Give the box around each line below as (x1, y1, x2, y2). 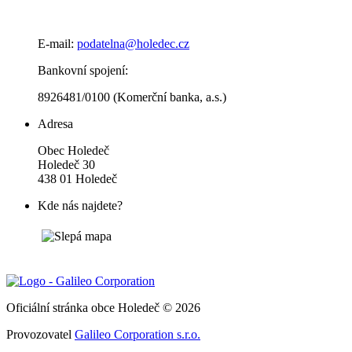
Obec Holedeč (38, 144, 109, 158)
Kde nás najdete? (38, 199, 123, 213)
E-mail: (38, 37, 77, 51)
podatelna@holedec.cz (77, 37, 189, 51)
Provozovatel (6, 328, 75, 342)
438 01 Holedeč (38, 172, 117, 186)
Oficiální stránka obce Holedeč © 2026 (6, 301, 200, 315)
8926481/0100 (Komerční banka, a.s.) (38, 90, 226, 104)
